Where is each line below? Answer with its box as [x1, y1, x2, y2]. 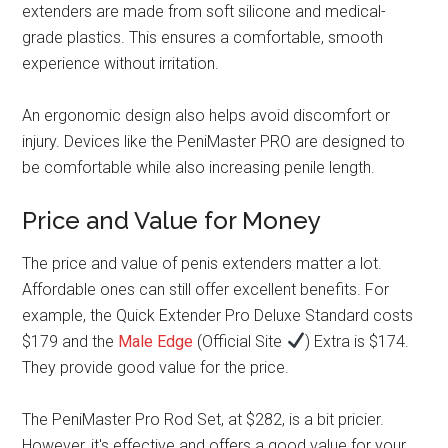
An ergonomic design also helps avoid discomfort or [22, 105, 391, 125]
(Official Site [193, 331, 287, 351]
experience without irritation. [22, 53, 220, 73]
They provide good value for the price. [22, 357, 290, 377]
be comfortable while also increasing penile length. [22, 157, 376, 177]
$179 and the [22, 331, 119, 351]
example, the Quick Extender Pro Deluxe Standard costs [22, 305, 414, 325]
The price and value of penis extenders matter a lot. [22, 253, 383, 273]
